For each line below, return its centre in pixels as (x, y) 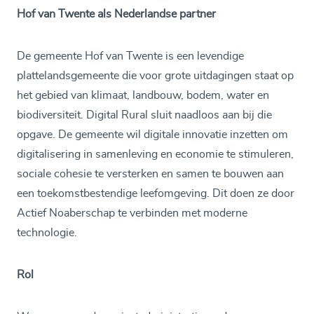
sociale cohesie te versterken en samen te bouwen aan (150, 174)
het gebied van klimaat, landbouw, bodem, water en (143, 95)
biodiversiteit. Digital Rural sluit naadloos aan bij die (144, 115)
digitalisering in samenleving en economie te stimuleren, (155, 154)
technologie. (47, 233)
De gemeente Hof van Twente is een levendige (130, 56)
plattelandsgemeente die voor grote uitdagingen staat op (155, 76)
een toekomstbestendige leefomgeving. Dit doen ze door (156, 193)
